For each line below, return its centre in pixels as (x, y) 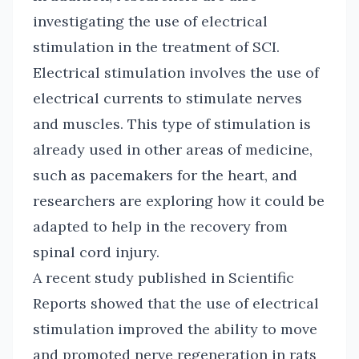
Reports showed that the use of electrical (176, 303)
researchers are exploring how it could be (179, 201)
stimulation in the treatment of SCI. (156, 47)
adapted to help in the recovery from (160, 226)
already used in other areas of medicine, (173, 149)
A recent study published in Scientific (163, 278)
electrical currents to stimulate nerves (167, 98)
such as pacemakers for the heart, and (165, 175)
